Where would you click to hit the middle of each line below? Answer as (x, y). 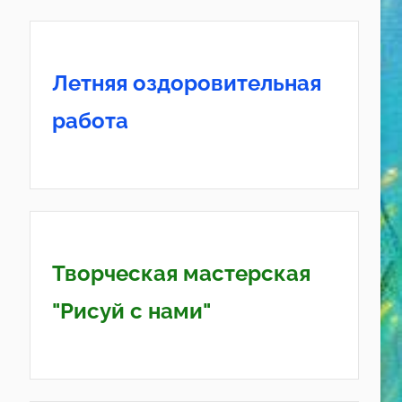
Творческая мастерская (181, 274)
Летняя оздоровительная (186, 83)
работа (90, 121)
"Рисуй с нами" (131, 311)
